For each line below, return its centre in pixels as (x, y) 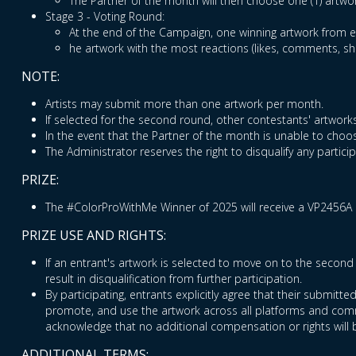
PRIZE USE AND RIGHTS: (94, 236)
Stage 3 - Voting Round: (105, 17)
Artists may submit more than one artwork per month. (184, 104)
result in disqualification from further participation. (174, 279)
